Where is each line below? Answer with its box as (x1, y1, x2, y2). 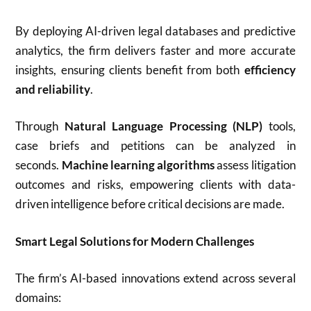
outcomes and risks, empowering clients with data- (15, 177, 296, 192)
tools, (262, 119, 296, 133)
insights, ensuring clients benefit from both (15, 62, 244, 77)
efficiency (244, 62, 296, 77)
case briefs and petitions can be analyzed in (15, 138, 296, 153)
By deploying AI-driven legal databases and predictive (15, 23, 296, 38)
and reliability (15, 81, 91, 96)
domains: (15, 290, 62, 305)
